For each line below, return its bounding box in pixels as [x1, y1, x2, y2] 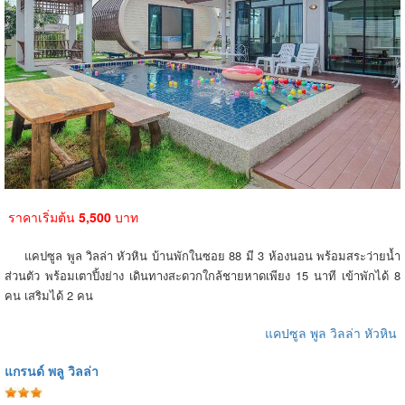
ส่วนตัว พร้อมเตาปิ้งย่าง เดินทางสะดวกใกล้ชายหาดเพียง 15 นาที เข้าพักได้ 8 [5, 266, 400, 284]
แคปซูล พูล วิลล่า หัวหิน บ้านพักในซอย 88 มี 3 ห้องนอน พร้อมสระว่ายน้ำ [5, 246, 400, 264]
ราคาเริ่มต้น [5, 207, 75, 226]
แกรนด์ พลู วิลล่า [5, 361, 99, 380]
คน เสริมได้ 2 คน [5, 286, 93, 304]
